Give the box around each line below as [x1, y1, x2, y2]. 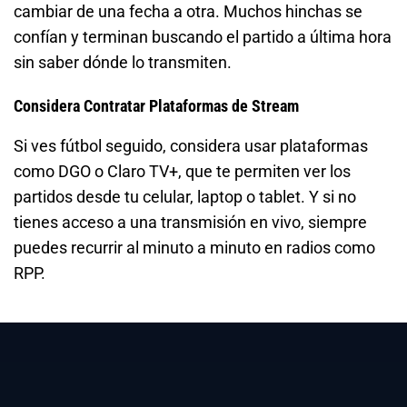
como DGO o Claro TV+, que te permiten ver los [14, 162, 351, 182]
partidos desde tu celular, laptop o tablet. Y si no [14, 187, 356, 207]
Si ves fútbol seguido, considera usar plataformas [14, 136, 368, 156]
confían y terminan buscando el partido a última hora [14, 27, 392, 47]
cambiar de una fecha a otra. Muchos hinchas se [14, 2, 362, 22]
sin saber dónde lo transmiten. [14, 53, 232, 73]
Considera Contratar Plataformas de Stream [14, 96, 299, 116]
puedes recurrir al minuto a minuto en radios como [14, 238, 375, 258]
